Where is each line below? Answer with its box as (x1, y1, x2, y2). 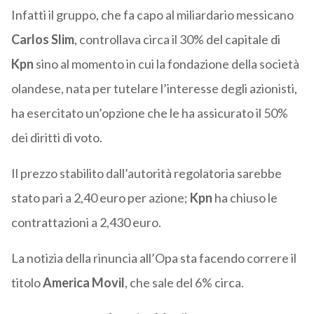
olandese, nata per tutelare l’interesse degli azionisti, (11, 81, 297, 97)
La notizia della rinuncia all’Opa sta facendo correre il (11, 250, 296, 266)
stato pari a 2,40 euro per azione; (11, 190, 190, 206)
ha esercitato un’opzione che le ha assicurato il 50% (11, 105, 288, 121)
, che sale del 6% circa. (124, 275, 244, 291)
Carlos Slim (11, 32, 74, 48)
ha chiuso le (212, 190, 278, 206)
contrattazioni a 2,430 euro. (11, 214, 161, 231)
